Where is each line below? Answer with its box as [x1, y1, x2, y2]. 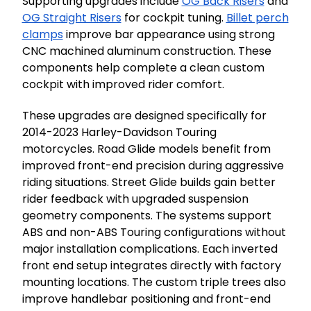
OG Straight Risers [22, 10, 121, 26]
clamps [22, 26, 63, 43]
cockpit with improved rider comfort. [22, 76, 224, 93]
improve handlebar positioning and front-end [22, 291, 271, 308]
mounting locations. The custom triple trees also [22, 274, 286, 291]
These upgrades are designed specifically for [22, 108, 267, 124]
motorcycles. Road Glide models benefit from [22, 141, 271, 158]
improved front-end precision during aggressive [22, 158, 284, 174]
